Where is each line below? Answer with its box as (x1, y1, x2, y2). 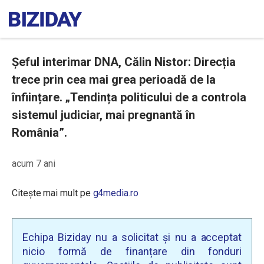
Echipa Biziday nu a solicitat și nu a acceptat (22, 231, 242, 243)
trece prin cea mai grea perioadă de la (12, 72, 216, 87)
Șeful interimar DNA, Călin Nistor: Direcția (12, 55, 236, 69)
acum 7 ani (12, 158, 55, 169)
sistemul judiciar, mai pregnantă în (12, 108, 195, 122)
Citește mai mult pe (12, 187, 93, 199)
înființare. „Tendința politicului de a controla (12, 90, 246, 104)
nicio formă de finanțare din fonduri (22, 245, 242, 258)
